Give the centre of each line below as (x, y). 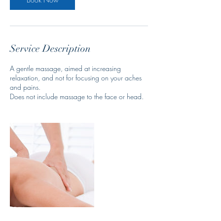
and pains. (25, 87)
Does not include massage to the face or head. (77, 96)
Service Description (50, 49)
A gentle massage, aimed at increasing (65, 68)
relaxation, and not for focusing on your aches (76, 78)
